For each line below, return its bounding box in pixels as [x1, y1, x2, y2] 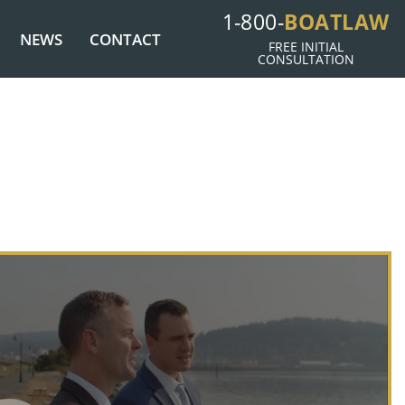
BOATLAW [284, 7, 390, 36]
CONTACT [89, 28, 161, 50]
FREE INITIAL [268, 38, 344, 55]
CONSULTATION [257, 51, 354, 68]
